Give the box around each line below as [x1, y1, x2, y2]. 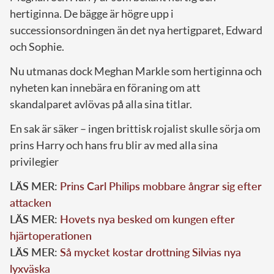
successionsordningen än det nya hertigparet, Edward [10, 23, 262, 37]
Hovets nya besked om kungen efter [60, 212, 235, 226]
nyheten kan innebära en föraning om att [10, 81, 201, 95]
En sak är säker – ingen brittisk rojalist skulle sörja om [10, 122, 261, 136]
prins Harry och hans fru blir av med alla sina [10, 138, 218, 152]
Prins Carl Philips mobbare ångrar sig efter [60, 179, 262, 193]
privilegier [10, 155, 59, 169]
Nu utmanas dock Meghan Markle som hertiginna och [10, 64, 262, 78]
